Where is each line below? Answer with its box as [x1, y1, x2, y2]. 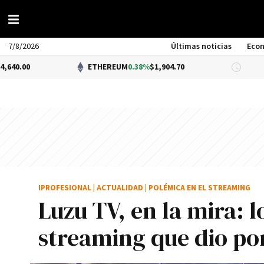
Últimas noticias [171, 41, 232, 52]
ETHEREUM [44, 62, 84, 72]
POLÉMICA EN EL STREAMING [148, 183, 250, 193]
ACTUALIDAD [97, 183, 143, 193]
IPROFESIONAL [38, 183, 91, 193]
